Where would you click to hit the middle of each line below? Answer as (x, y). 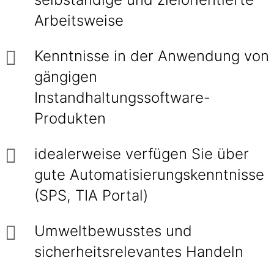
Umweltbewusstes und (113, 231)
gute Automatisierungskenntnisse (149, 175)
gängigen (66, 77)
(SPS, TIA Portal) (91, 195)
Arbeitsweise (81, 20)
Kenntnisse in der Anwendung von (152, 56)
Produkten (72, 118)
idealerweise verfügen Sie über (142, 154)
